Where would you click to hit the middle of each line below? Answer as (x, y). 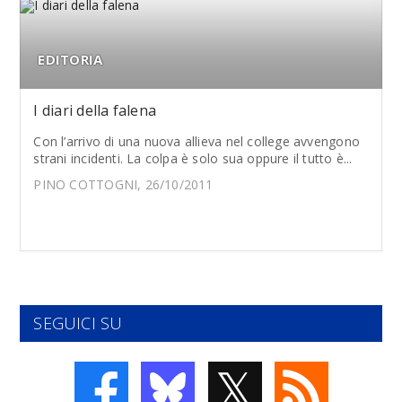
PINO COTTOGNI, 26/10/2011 (123, 184)
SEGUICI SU (78, 323)
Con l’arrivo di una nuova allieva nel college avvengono (197, 141)
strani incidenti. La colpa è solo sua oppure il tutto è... (193, 158)
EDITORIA (70, 59)
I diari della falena (95, 110)
